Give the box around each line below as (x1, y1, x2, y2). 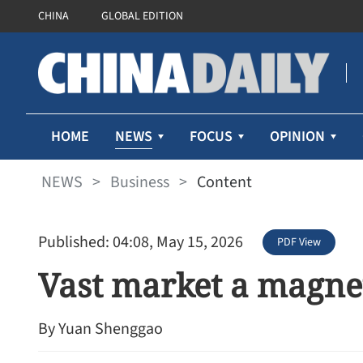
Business (110, 170, 169, 194)
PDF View (277, 234, 321, 250)
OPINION (270, 126, 325, 147)
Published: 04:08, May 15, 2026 (38, 231, 243, 254)
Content (197, 170, 252, 194)
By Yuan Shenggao (38, 318, 163, 340)
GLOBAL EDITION (101, 8, 183, 24)
